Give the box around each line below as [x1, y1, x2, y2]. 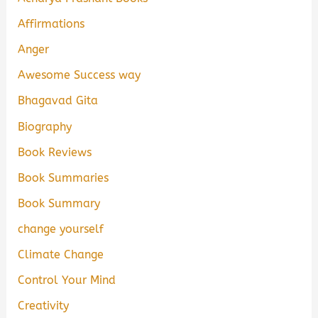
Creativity [18, 299, 70, 313]
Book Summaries [18, 170, 109, 185]
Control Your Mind [18, 273, 116, 287]
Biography [18, 119, 72, 133]
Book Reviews [18, 145, 92, 159]
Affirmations [18, 17, 85, 31]
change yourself [18, 221, 104, 236]
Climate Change [18, 248, 104, 261]
